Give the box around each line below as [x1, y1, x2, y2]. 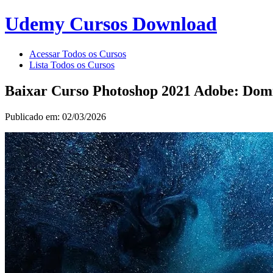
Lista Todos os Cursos [29, 59, 115, 70]
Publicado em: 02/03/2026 [5, 111, 106, 122]
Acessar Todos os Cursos [29, 48, 126, 59]
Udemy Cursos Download [5, 13, 217, 35]
